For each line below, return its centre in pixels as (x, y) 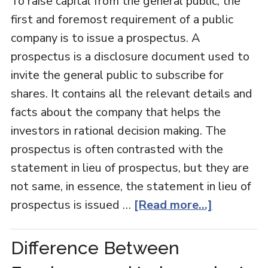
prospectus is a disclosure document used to (130, 57)
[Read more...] (173, 205)
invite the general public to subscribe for (117, 75)
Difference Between (95, 248)
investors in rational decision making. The (118, 131)
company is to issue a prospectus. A (105, 38)
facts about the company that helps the (115, 112)
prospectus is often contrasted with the (117, 149)
